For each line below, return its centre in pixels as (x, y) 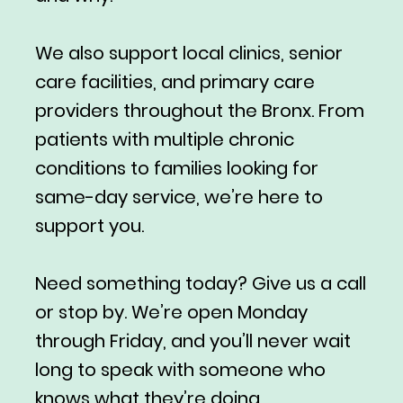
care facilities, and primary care (175, 82)
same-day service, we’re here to (179, 197)
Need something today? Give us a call (200, 284)
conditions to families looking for (176, 169)
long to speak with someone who (180, 370)
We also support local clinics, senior (188, 54)
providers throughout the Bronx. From (199, 111)
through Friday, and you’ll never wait (193, 341)
